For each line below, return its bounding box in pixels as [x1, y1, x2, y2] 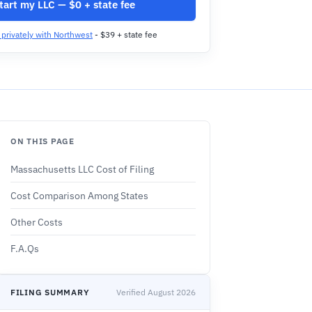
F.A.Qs [10, 242, 39, 255]
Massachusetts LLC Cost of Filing [10, 162, 154, 175]
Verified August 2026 [116, 287, 196, 297]
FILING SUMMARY [10, 286, 90, 297]
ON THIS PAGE [10, 135, 75, 146]
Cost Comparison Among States [10, 189, 148, 202]
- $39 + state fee [93, 29, 158, 40]
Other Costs [10, 215, 63, 228]
